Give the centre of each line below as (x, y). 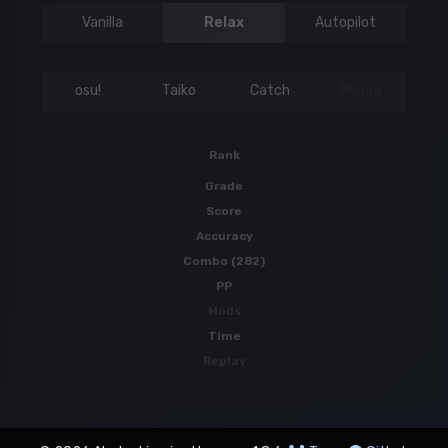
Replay (224, 361)
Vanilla (103, 23)
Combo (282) (224, 261)
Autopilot (345, 23)
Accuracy (224, 236)
